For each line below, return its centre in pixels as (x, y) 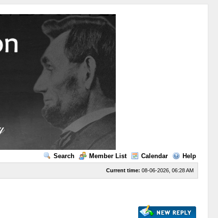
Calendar (154, 156)
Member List (108, 156)
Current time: (123, 170)
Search (64, 156)
